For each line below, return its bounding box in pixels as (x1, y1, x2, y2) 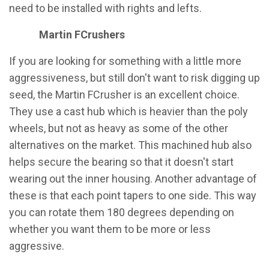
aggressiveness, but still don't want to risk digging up (9, 71, 260, 84)
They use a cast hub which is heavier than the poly (9, 105, 248, 118)
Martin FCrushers (38, 28, 125, 41)
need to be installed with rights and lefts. (9, 2, 204, 14)
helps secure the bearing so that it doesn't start (9, 156, 234, 168)
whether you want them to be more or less (9, 223, 211, 235)
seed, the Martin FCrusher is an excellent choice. (9, 88, 240, 101)
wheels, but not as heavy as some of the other (9, 122, 228, 134)
